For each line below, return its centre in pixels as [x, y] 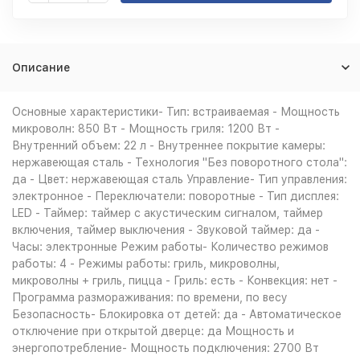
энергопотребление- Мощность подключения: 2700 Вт [166, 348]
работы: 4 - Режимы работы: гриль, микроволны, [146, 264]
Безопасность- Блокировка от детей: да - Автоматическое [177, 314]
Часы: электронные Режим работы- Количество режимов [170, 247]
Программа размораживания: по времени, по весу [150, 297]
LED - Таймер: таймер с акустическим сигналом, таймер [168, 213]
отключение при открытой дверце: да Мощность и [153, 331]
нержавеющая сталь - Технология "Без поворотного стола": [180, 162]
